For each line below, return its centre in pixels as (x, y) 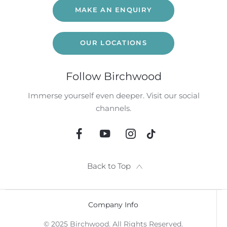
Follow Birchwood (113, 76)
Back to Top (109, 166)
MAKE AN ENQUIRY (113, 10)
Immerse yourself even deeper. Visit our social (113, 95)
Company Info (113, 204)
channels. (113, 108)
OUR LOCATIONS (113, 43)
